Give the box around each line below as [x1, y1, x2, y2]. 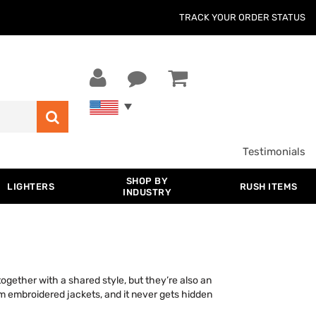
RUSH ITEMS [239, 181, 298, 192]
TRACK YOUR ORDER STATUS [179, 12, 305, 23]
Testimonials [243, 145, 305, 158]
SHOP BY [126, 176, 169, 186]
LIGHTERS [7, 181, 55, 192]
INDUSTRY [123, 187, 172, 197]
